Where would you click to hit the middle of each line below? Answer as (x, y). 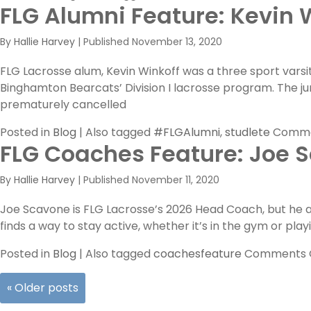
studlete (247, 132)
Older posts (45, 288)
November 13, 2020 (177, 42)
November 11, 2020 (176, 180)
